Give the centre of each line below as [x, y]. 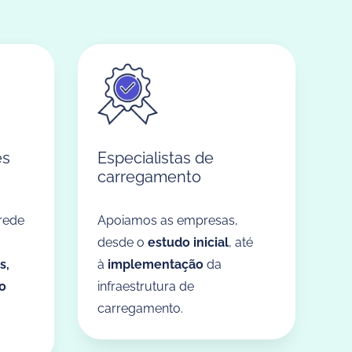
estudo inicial [188, 242]
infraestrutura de [145, 286]
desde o [122, 242]
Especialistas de [155, 158]
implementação [155, 264]
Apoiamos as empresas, [167, 220]
